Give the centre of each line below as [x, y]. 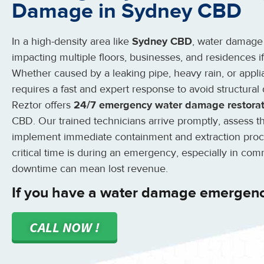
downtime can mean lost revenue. [90, 169]
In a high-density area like [72, 42]
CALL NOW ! [65, 227]
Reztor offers [43, 105]
